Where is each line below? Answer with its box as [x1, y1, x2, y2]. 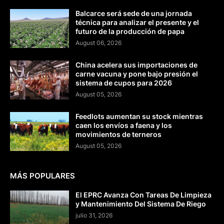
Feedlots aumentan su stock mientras [75, 112, 203, 121]
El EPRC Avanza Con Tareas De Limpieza [75, 190, 211, 199]
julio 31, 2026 [75, 211, 112, 219]
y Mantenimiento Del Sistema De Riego [75, 199, 206, 208]
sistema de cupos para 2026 [75, 78, 172, 87]
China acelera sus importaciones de [75, 60, 197, 69]
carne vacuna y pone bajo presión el [75, 69, 198, 78]
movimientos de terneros [75, 130, 161, 139]
